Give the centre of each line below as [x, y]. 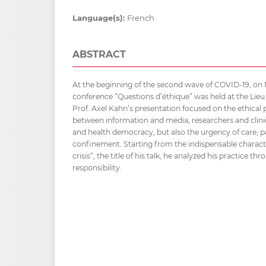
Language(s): [100, 18]
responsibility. [97, 167]
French [141, 18]
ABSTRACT [99, 54]
